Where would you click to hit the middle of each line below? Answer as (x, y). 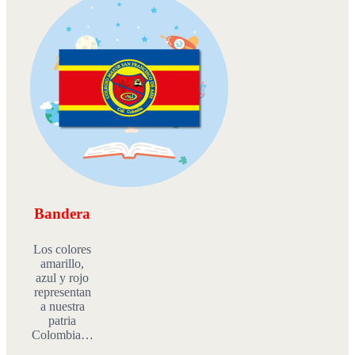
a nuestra (62, 306)
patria (63, 320)
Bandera (63, 213)
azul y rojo (63, 277)
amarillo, (63, 263)
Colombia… (62, 334)
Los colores (63, 249)
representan (62, 292)
